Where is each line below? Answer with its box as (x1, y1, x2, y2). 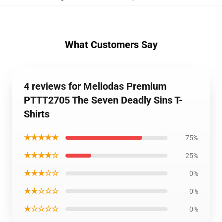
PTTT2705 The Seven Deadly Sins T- (24, 94, 183, 106)
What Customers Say (64, 39, 158, 51)
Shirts (24, 108, 50, 120)
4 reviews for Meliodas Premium (24, 80, 166, 92)
